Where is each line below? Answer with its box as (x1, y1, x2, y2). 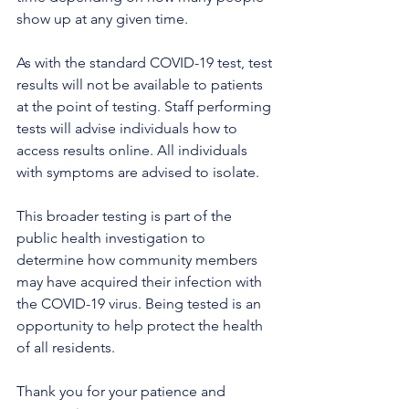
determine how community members (16, 251, 261, 268)
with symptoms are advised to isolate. (16, 163, 263, 181)
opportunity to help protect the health (16, 317, 267, 334)
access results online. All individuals (16, 142, 251, 159)
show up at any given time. (16, 10, 188, 27)
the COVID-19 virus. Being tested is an (16, 295, 265, 312)
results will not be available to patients (16, 76, 267, 93)
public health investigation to (16, 229, 209, 246)
